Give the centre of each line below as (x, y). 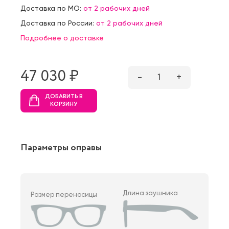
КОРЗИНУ (64, 104)
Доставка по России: (58, 23)
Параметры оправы (61, 147)
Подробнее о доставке (62, 38)
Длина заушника (151, 193)
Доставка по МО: (52, 8)
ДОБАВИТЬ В (64, 96)
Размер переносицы (64, 194)
